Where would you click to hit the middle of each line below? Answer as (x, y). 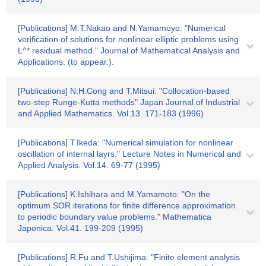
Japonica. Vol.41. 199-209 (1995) (80, 228)
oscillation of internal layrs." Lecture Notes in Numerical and (129, 154)
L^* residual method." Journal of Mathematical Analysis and (129, 50)
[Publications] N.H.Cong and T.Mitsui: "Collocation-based (124, 91)
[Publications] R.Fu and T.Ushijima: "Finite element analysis (129, 257)
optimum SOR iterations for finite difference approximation (127, 205)
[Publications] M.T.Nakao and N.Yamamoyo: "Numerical (122, 28)
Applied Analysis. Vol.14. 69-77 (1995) (89, 165)
